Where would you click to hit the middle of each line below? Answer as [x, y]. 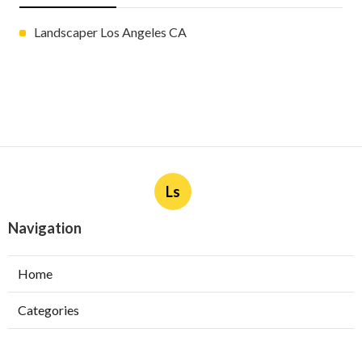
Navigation [45, 228]
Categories [48, 310]
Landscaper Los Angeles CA [110, 32]
